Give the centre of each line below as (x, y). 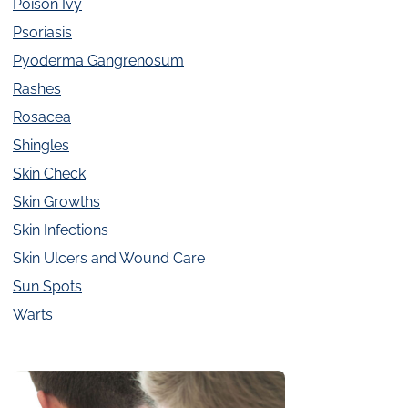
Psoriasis (42, 33)
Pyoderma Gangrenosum (98, 61)
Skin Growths (56, 202)
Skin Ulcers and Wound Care (109, 259)
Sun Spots (47, 287)
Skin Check (49, 174)
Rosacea (42, 117)
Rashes (37, 89)
